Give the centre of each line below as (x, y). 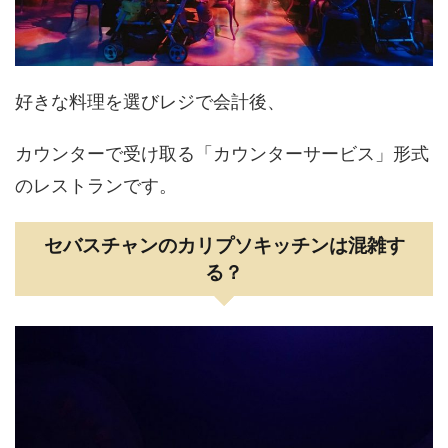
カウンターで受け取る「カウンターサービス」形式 (222, 153)
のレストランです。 (96, 185)
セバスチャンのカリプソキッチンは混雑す (224, 245)
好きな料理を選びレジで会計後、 (150, 101)
